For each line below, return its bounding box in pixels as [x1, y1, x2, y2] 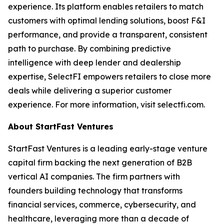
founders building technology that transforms [8, 185, 182, 195]
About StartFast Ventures [8, 121, 113, 131]
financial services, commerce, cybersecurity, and [8, 199, 196, 209]
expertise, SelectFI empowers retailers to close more [8, 71, 211, 81]
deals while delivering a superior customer [8, 85, 171, 95]
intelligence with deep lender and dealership [8, 57, 181, 67]
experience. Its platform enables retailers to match [8, 1, 203, 11]
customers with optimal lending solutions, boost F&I [8, 15, 205, 25]
